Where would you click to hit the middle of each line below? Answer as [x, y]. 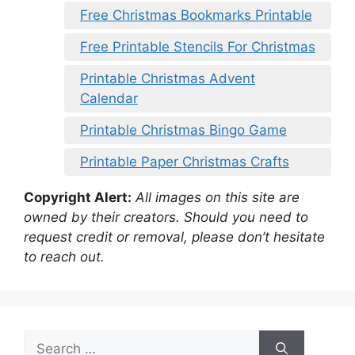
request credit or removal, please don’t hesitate [174, 237]
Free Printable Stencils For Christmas [198, 46]
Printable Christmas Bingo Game [183, 130]
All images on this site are [218, 197]
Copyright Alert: [78, 197]
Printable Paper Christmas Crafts [185, 161]
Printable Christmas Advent [168, 78]
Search [45, 339]
